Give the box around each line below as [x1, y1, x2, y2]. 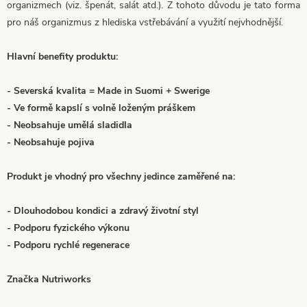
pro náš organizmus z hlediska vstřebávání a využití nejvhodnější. [7, 15, 283, 29]
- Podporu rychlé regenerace [7, 238, 130, 251]
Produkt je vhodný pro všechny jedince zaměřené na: [7, 169, 235, 183]
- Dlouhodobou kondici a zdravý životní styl [7, 204, 199, 217]
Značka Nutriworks [7, 272, 91, 286]
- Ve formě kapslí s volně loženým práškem [7, 101, 195, 114]
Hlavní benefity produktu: [7, 49, 118, 63]
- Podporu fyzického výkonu [7, 221, 130, 234]
